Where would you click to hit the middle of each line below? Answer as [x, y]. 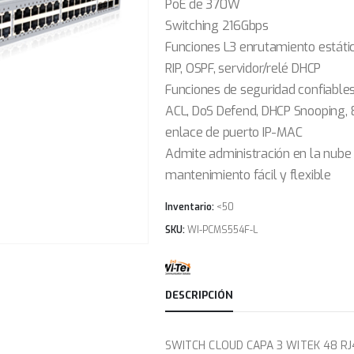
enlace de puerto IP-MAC [234, 132]
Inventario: [191, 207]
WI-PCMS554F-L [222, 230]
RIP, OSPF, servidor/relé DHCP [243, 68]
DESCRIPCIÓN [199, 295]
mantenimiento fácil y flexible [248, 175]
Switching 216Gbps [217, 26]
